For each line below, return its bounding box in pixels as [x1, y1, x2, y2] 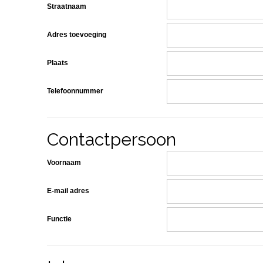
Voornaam [47, 159, 81, 167]
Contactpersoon [47, 129, 176, 150]
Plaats [47, 59, 68, 67]
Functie [47, 215, 72, 223]
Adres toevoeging [47, 31, 106, 39]
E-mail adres [47, 187, 89, 195]
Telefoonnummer [47, 87, 103, 95]
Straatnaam [47, 2, 86, 11]
